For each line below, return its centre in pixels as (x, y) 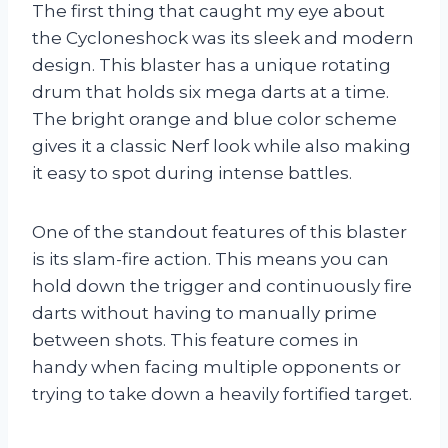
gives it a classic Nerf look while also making (221, 145)
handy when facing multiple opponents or (216, 366)
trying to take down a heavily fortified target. (222, 393)
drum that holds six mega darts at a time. (210, 91)
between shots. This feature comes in (195, 339)
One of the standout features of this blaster (219, 231)
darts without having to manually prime (204, 312)
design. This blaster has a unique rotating (211, 64)
